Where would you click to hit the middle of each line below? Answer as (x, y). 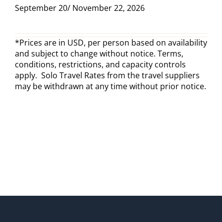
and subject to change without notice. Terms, (99, 54)
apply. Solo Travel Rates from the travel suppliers (107, 76)
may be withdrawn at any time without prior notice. (110, 86)
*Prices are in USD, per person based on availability (111, 43)
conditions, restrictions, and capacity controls (100, 65)
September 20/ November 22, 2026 (80, 8)
